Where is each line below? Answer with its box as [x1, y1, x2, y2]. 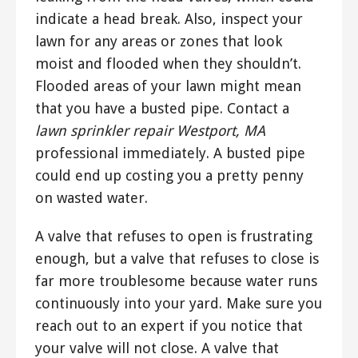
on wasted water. [35, 189, 148, 207]
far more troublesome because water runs [35, 272, 317, 290]
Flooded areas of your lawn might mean [35, 78, 301, 95]
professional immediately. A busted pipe [35, 145, 305, 162]
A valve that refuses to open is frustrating [35, 228, 312, 245]
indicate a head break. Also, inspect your [35, 10, 303, 28]
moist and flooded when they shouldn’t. [35, 55, 301, 73]
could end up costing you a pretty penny [35, 167, 304, 185]
